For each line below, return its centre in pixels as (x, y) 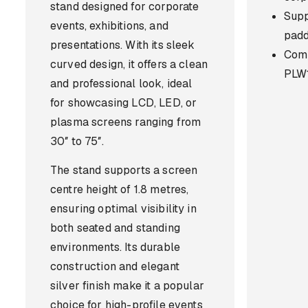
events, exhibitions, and (109, 26)
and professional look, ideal (121, 84)
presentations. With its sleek (123, 45)
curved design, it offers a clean (129, 64)
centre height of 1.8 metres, (120, 189)
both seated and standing (115, 228)
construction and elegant (115, 266)
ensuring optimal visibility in (123, 209)
